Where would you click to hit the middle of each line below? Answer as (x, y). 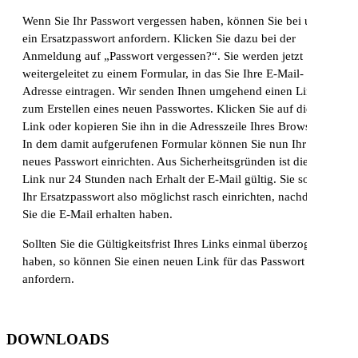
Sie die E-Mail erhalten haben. (97, 215)
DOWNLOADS (58, 339)
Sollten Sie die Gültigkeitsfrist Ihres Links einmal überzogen (172, 244)
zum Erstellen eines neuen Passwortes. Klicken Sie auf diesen (175, 109)
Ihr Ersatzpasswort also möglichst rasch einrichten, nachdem (173, 197)
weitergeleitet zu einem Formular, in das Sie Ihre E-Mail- (163, 74)
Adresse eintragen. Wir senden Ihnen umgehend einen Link (171, 91)
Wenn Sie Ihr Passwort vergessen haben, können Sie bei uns (172, 21)
